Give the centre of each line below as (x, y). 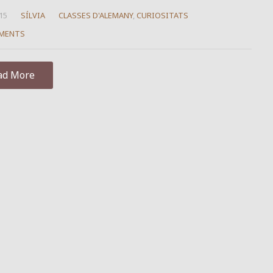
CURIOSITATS (162, 15)
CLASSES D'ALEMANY (95, 15)
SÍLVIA (33, 15)
